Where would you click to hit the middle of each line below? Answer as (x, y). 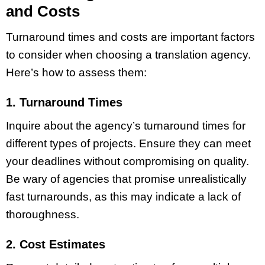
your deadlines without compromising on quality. (127, 161)
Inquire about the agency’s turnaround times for (126, 125)
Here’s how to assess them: (76, 73)
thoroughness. (43, 214)
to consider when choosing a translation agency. (128, 55)
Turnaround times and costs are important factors (130, 37)
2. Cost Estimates (56, 244)
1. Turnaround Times (64, 103)
